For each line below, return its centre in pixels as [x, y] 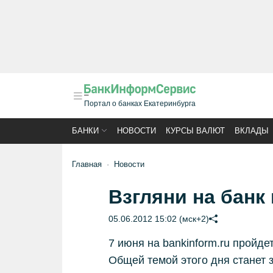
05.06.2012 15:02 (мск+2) [158, 219]
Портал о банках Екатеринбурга [140, 104]
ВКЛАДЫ [252, 131]
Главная [87, 164]
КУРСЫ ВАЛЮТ [195, 131]
